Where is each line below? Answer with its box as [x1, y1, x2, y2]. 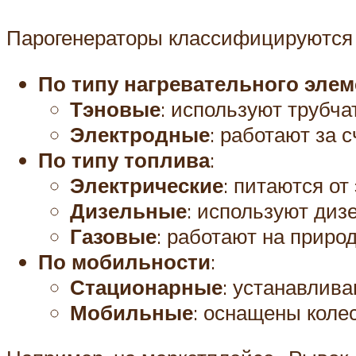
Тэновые [70, 95, 161, 122]
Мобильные [70, 299, 193, 325]
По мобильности [38, 248, 211, 274]
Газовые [70, 222, 157, 249]
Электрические [70, 172, 223, 198]
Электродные [70, 121, 210, 147]
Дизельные [70, 197, 187, 223]
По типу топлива [38, 146, 210, 172]
